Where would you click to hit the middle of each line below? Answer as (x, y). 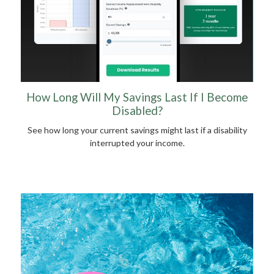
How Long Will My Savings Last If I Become (137, 98)
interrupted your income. (137, 143)
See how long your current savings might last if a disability (137, 130)
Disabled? (137, 111)
